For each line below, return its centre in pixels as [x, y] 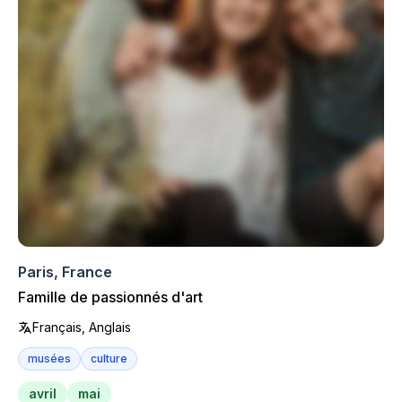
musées [49, 358]
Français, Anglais [82, 327]
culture [109, 358]
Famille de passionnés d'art [110, 297]
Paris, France [65, 271]
